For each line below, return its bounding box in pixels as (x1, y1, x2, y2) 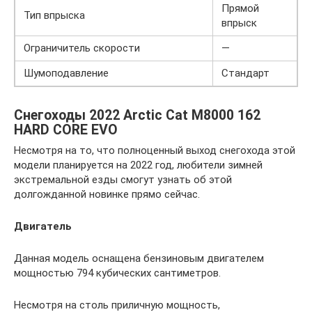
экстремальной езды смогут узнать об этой (14, 173, 232, 187)
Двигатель (14, 220, 72, 233)
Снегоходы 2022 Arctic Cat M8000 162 (14, 107, 260, 123)
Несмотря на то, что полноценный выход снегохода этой (14, 144, 295, 157)
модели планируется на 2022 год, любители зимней (14, 159, 263, 172)
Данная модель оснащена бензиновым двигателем (14, 252, 264, 265)
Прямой (221, 2, 259, 15)
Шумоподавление (24, 67, 109, 80)
